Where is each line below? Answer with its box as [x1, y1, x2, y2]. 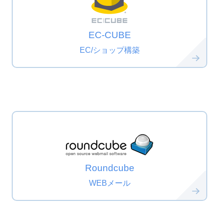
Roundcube [85, 163, 134, 173]
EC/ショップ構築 [79, 46, 140, 54]
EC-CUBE [88, 30, 131, 40]
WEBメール [88, 179, 131, 187]
